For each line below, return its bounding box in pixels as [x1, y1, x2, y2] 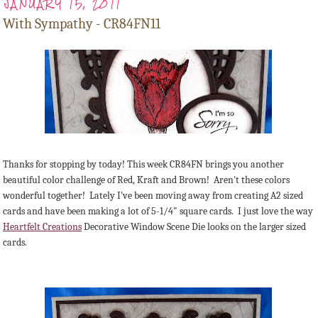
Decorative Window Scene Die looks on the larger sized [82, 221, 306, 234]
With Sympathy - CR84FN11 [3, 16, 160, 33]
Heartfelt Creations [3, 221, 82, 234]
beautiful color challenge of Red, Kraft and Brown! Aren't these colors [3, 174, 290, 187]
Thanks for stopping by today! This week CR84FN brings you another [3, 158, 284, 171]
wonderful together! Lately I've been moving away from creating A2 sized [3, 190, 303, 202]
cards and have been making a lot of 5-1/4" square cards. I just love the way [3, 205, 313, 218]
